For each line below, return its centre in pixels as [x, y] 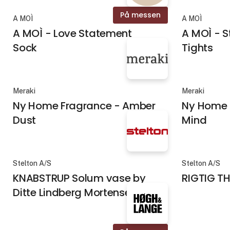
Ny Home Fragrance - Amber [84, 106]
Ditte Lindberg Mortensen [75, 193]
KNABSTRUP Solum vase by [79, 178]
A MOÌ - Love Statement [72, 33]
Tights [197, 47]
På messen [140, 15]
